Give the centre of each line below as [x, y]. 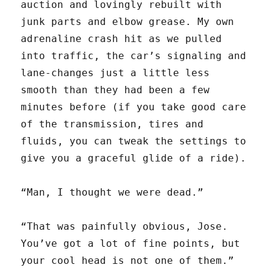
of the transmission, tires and [112, 124]
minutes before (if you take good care [134, 107]
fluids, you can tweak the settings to [134, 141]
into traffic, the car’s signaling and [134, 56]
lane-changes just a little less [115, 73]
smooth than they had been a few [115, 90]
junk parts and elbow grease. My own [128, 22]
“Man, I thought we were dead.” [112, 193]
